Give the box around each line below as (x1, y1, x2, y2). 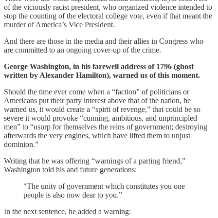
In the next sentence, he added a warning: (4, 207, 131, 216)
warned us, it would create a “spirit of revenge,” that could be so (4, 105, 200, 113)
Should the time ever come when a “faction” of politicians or (4, 87, 189, 96)
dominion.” (4, 140, 38, 148)
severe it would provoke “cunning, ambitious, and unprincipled (4, 113, 197, 122)
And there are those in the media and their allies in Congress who (4, 36, 203, 45)
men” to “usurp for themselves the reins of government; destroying (4, 122, 207, 131)
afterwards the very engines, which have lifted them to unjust (4, 131, 190, 140)
